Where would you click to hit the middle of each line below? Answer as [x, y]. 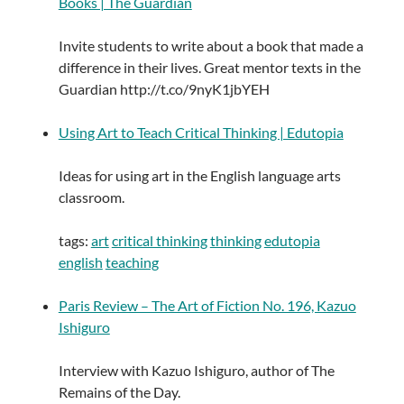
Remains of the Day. [119, 392]
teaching [132, 262]
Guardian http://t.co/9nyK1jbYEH [164, 89]
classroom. [91, 197]
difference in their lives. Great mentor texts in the [209, 68]
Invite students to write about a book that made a [211, 46]
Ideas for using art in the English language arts [199, 176]
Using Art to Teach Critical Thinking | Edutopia [201, 133]
